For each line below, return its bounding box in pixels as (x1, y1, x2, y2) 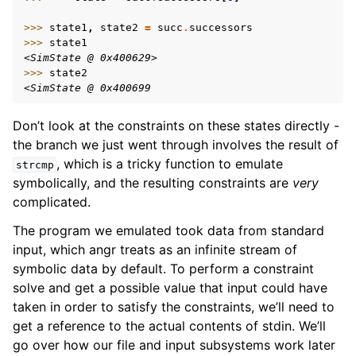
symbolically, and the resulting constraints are (13, 175, 292, 191)
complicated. (13, 194, 91, 210)
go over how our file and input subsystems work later (13, 337, 335, 353)
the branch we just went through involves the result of (13, 137, 339, 153)
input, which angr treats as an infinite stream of (13, 242, 297, 257)
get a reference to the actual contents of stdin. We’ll (13, 318, 326, 334)
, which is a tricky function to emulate (56, 156, 284, 172)
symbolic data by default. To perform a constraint (13, 261, 314, 277)
